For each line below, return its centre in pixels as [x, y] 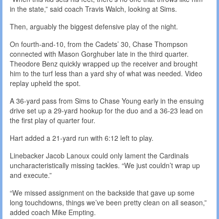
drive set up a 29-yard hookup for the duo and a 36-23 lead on [106, 111]
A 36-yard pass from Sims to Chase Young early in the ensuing [107, 101]
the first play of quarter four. [53, 120]
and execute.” [31, 175]
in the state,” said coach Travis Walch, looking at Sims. [93, 9]
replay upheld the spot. [45, 83]
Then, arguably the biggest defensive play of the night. [94, 27]
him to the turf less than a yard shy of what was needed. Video [106, 74]
